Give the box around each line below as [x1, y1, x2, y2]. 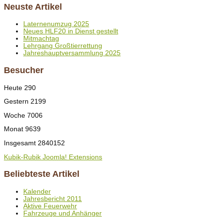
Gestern [4, 98, 31, 106]
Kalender [23, 187, 51, 195]
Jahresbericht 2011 [23, 195, 82, 202]
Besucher [4, 65, 44, 75]
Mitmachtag [23, 35, 59, 43]
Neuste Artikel [4, 1, 62, 12]
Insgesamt [4, 139, 38, 147]
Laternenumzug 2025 [23, 20, 89, 28]
